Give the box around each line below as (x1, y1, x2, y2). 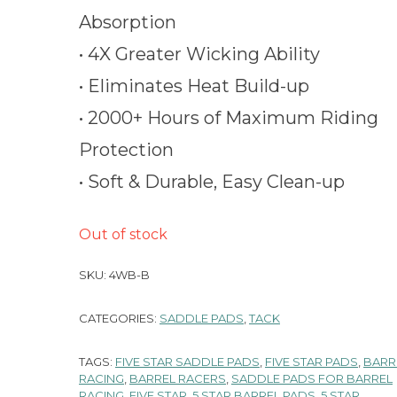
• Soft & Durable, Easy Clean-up (79, 171, 345, 192)
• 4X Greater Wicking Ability (79, 43, 320, 65)
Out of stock (79, 226, 167, 243)
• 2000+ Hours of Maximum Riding (79, 107, 378, 128)
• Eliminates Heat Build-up (79, 75, 309, 97)
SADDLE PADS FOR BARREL (231, 371, 393, 385)
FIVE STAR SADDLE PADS (115, 354, 260, 369)
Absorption (79, 12, 176, 33)
